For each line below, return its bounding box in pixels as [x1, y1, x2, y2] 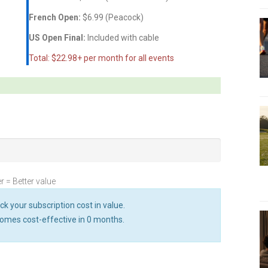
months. [92, 214, 124, 224]
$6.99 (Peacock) [81, 12, 144, 22]
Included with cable [86, 32, 159, 42]
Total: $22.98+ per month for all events [29, 53, 174, 63]
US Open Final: [29, 32, 86, 42]
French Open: [29, 12, 81, 22]
